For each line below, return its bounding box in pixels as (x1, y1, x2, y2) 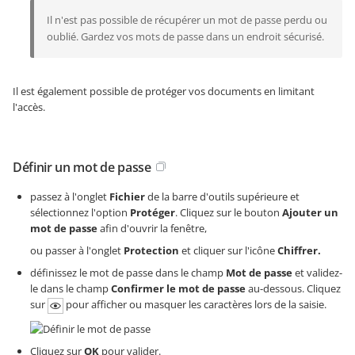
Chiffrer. (277, 243, 321, 258)
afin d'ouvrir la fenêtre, (97, 221, 207, 235)
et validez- (292, 265, 342, 280)
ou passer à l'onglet (30, 243, 124, 258)
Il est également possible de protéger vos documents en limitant (13, 84, 315, 98)
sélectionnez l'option (30, 205, 130, 219)
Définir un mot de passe (13, 158, 151, 176)
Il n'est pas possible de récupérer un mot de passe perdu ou (47, 13, 327, 27)
